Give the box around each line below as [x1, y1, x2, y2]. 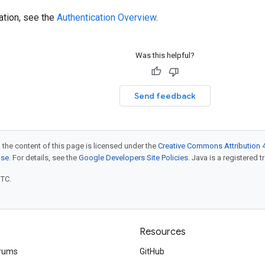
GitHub [140, 247, 164, 256]
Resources [140, 226, 186, 238]
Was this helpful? [135, 51, 195, 60]
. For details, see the [9, 153, 79, 162]
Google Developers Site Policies [79, 153, 188, 162]
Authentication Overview [57, 12, 156, 23]
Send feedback [134, 91, 196, 101]
